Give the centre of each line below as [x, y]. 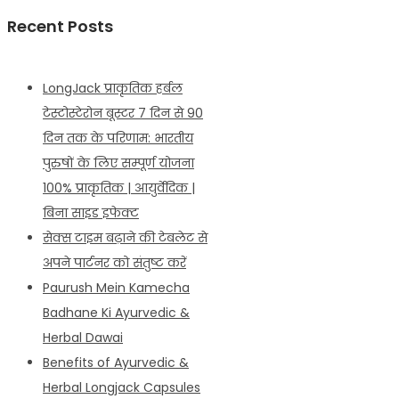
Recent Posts [60, 26]
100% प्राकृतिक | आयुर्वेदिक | [119, 187]
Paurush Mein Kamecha [116, 287]
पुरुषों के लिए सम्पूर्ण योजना [118, 163]
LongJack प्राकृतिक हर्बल [113, 88]
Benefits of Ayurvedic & [116, 362]
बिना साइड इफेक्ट [91, 212]
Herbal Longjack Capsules [122, 387]
